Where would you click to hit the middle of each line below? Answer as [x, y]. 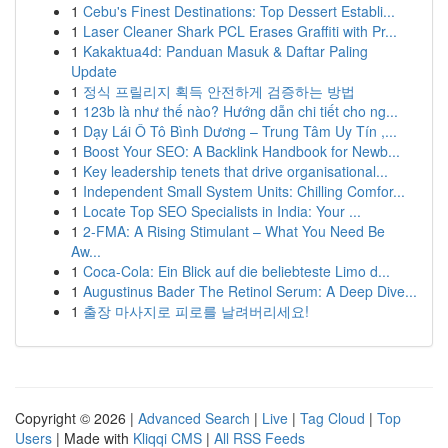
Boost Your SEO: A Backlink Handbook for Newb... [241, 151]
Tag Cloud [332, 418]
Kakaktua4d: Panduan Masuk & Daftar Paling [225, 51]
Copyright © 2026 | [76, 418]
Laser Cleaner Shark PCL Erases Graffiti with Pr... [240, 31]
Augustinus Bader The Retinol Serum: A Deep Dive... [250, 291]
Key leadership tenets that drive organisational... [235, 171]
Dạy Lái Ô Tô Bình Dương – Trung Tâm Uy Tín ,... [240, 131]
